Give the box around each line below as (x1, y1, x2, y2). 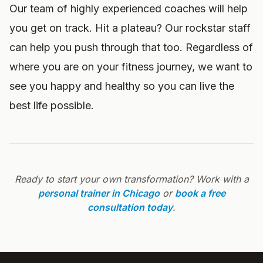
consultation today (87, 201, 173, 213)
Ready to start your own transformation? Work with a (14, 173, 249, 185)
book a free (174, 187, 225, 199)
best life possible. (9, 99, 94, 112)
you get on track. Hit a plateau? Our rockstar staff (9, 22, 251, 34)
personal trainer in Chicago (38, 187, 160, 199)
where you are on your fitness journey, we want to (9, 60, 252, 73)
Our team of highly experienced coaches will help (9, 2, 248, 15)
